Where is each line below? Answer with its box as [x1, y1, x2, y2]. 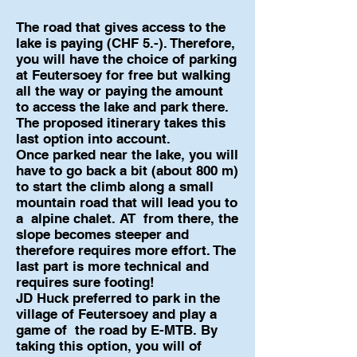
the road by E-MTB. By [75, 322, 218, 338]
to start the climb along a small [16, 178, 214, 194]
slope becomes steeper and [16, 226, 189, 242]
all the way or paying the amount [16, 83, 223, 99]
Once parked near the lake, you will [16, 147, 238, 163]
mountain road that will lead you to [16, 194, 237, 210]
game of [16, 322, 67, 338]
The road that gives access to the [16, 19, 226, 35]
